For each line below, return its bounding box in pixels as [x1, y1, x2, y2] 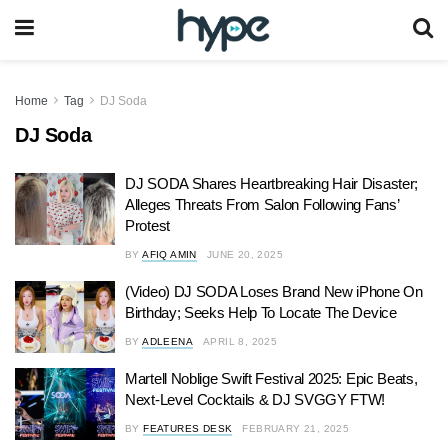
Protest [125, 217, 170, 234]
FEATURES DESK [143, 423, 233, 434]
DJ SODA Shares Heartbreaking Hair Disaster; [125, 175, 419, 192]
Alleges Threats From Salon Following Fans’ [125, 196, 399, 213]
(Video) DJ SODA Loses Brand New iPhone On [125, 283, 423, 300]
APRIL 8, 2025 [203, 336, 278, 347]
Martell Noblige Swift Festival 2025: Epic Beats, [125, 370, 418, 387]
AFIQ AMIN [142, 249, 197, 260]
